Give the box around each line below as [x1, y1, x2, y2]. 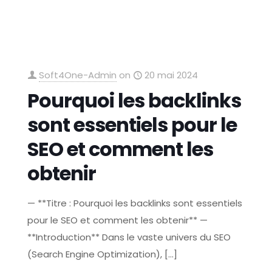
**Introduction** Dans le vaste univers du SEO [27, 231, 231, 243]
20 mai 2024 [144, 69, 199, 81]
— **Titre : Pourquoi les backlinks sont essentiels [27, 197, 243, 209]
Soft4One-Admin [39, 69, 117, 81]
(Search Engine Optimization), [27, 248, 163, 260]
